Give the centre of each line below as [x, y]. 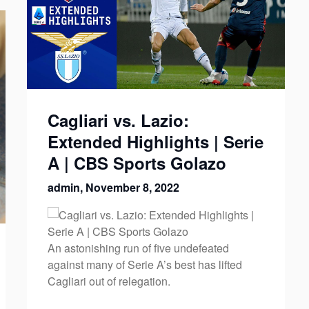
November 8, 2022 [132, 188]
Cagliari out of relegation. [109, 281]
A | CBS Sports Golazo [137, 163]
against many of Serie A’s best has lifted [144, 265]
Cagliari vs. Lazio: [118, 120]
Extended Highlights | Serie [155, 142]
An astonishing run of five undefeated [138, 248]
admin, [66, 188]
